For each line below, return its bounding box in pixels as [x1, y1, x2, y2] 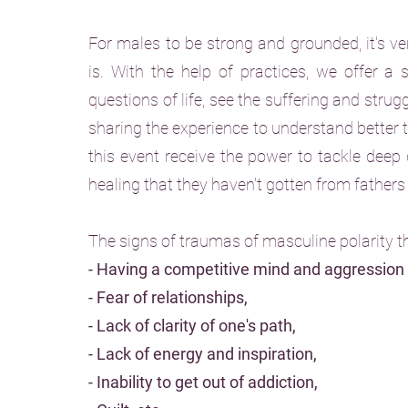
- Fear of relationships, [88, 288, 248, 307]
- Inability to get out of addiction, [88, 372, 321, 392]
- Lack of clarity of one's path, [88, 316, 296, 335]
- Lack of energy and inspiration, [88, 344, 317, 363]
